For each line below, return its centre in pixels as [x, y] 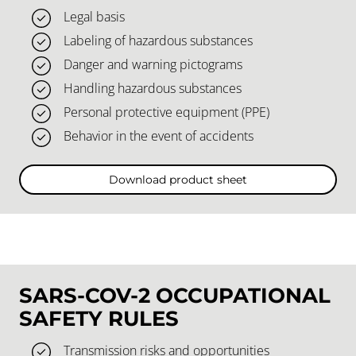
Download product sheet [178, 179]
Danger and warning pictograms [153, 65]
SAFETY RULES [99, 318]
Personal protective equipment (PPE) [166, 112]
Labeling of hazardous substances [158, 41]
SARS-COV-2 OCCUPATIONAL [175, 295]
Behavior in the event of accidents [159, 136]
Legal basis [94, 17]
